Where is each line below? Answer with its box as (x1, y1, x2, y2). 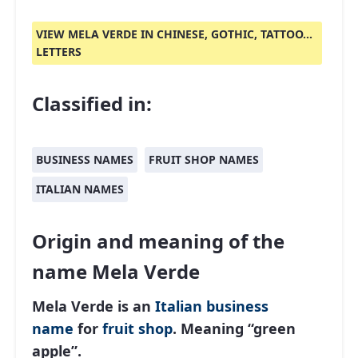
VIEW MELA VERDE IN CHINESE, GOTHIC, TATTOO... (36, 26, 312, 42)
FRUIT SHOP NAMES (149, 152, 259, 167)
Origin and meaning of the (32, 228, 284, 254)
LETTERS (36, 44, 82, 59)
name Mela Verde (32, 258, 200, 284)
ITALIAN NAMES (36, 181, 124, 197)
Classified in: (32, 90, 152, 117)
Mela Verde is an (32, 296, 155, 316)
